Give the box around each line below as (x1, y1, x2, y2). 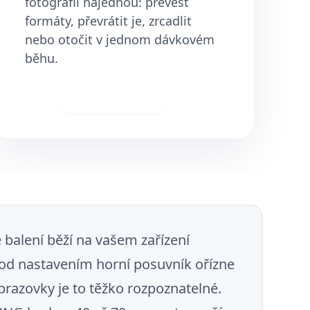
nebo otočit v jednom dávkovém (25, 31, 215, 48)
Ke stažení (91, 89, 154, 104)
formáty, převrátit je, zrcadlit (25, 12, 192, 29)
